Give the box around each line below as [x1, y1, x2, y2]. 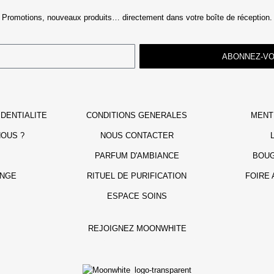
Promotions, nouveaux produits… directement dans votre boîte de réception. [2, 13, 272, 23]
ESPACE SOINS [106, 191, 167, 201]
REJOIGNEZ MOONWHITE [87, 224, 187, 234]
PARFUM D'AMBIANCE [94, 151, 179, 161]
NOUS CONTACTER [100, 131, 174, 141]
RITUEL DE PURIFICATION [87, 171, 187, 181]
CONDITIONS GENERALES [86, 111, 188, 120]
